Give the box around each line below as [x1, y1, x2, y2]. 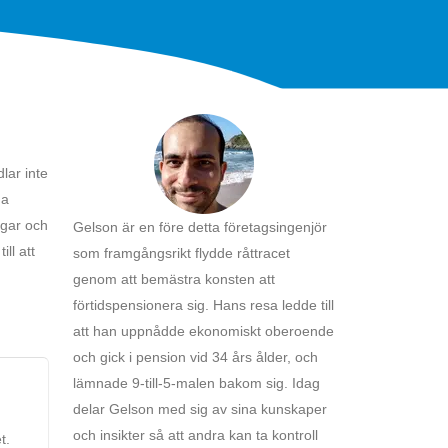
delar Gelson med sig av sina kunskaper [73, 400, 327, 417]
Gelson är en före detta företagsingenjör [73, 218, 327, 235]
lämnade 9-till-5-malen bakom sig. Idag [73, 374, 320, 391]
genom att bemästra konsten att [73, 270, 275, 287]
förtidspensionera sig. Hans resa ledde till [73, 296, 334, 313]
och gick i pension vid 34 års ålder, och [73, 348, 318, 365]
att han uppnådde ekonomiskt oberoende [73, 322, 334, 339]
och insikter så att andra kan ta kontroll [73, 426, 318, 443]
